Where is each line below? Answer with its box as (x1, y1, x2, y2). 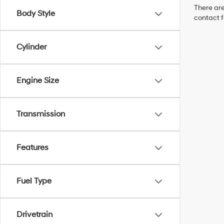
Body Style (16, 8, 55, 18)
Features (16, 142, 48, 152)
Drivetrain (16, 209, 52, 219)
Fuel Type (16, 176, 51, 186)
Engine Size (16, 75, 59, 85)
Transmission (16, 109, 65, 119)
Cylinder (16, 42, 46, 52)
